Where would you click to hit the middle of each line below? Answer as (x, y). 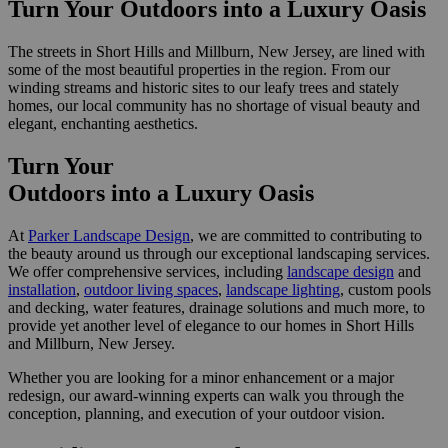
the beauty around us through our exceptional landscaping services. (219, 253)
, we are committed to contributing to (306, 235)
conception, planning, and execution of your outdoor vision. (196, 413)
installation (42, 289)
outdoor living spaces (151, 289)
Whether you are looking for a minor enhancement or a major (201, 377)
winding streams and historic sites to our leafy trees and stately (203, 88)
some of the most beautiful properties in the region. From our (199, 70)
